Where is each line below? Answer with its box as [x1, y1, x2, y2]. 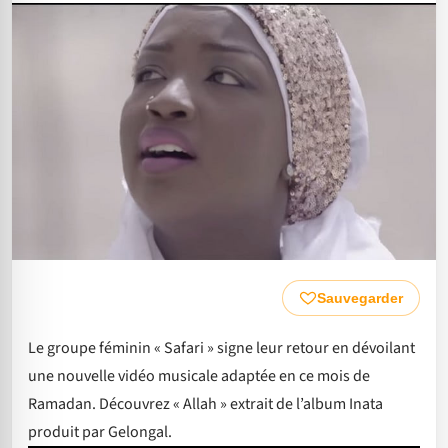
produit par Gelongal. [28, 421, 172, 444]
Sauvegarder [317, 290, 403, 307]
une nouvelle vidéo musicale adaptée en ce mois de [28, 365, 370, 388]
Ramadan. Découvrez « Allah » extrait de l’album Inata [28, 393, 383, 416]
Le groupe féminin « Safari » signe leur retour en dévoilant [28, 337, 415, 360]
